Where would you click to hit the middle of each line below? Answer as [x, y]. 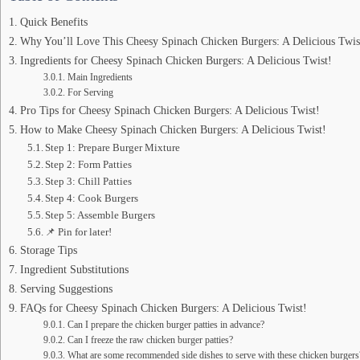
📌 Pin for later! [79, 231]
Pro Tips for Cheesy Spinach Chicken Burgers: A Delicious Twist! [170, 110]
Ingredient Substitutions [74, 269]
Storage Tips [48, 250]
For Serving [90, 92]
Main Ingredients [100, 77]
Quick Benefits [53, 21]
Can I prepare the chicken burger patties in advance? [166, 325]
